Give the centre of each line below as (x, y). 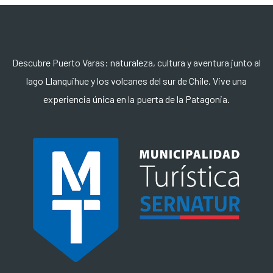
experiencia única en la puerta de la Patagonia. (136, 99)
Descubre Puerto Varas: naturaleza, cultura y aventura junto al (136, 62)
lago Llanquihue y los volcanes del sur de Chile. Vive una (136, 81)
